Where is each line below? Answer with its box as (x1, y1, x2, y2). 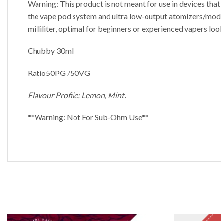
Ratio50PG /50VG (28, 68, 90, 78)
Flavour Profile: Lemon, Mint (28, 90, 124, 100)
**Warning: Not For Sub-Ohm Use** (28, 112, 148, 122)
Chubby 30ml (28, 46, 74, 56)
